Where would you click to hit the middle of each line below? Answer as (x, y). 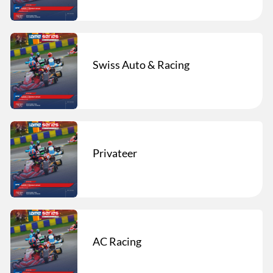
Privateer (115, 153)
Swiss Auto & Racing (141, 64)
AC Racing (117, 241)
